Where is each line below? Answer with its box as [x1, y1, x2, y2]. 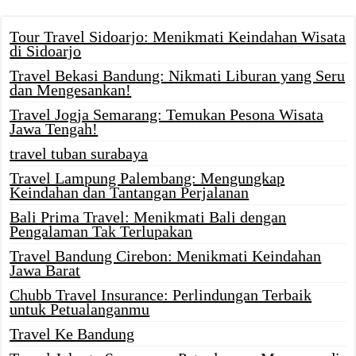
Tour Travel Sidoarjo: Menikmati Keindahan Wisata [10, 28, 346, 46]
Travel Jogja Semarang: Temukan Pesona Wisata [10, 106, 324, 124]
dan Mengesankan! [10, 81, 132, 99]
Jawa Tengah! [10, 120, 99, 138]
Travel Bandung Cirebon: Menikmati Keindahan [10, 247, 322, 265]
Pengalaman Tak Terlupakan [10, 222, 193, 241]
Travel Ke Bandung [10, 325, 135, 343]
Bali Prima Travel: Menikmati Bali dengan [10, 208, 287, 226]
